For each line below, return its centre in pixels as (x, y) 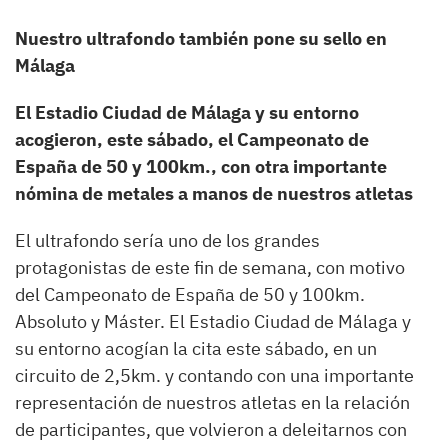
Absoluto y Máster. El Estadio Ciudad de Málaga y (213, 321)
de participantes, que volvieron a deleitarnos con (211, 429)
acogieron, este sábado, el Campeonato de (192, 139)
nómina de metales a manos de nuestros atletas (216, 193)
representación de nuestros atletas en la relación (212, 402)
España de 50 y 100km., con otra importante (201, 166)
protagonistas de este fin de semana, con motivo (210, 267)
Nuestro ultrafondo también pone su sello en (201, 38)
